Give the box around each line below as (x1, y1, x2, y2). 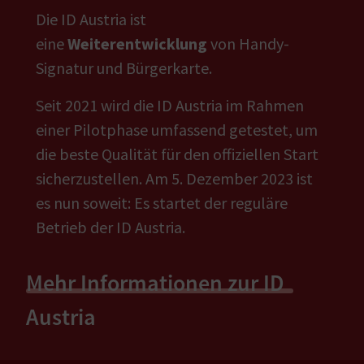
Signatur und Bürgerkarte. (36, 58, 212, 78)
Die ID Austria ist (36, 9, 146, 29)
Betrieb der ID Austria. (36, 217, 185, 237)
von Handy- (207, 33, 289, 54)
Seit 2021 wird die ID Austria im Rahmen (36, 95, 304, 115)
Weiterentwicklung (67, 33, 207, 54)
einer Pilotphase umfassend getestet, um (36, 119, 318, 140)
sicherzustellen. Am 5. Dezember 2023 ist (36, 168, 313, 188)
